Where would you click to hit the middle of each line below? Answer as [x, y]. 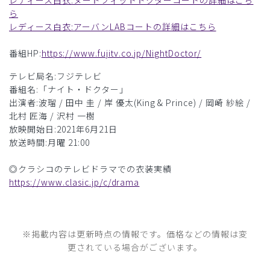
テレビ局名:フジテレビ [55, 76]
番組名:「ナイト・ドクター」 [69, 89]
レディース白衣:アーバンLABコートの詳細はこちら [113, 27]
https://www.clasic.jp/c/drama [74, 182]
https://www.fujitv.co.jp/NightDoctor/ [121, 53]
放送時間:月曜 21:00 [49, 142]
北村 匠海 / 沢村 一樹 [52, 116]
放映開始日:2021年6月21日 [63, 129]
